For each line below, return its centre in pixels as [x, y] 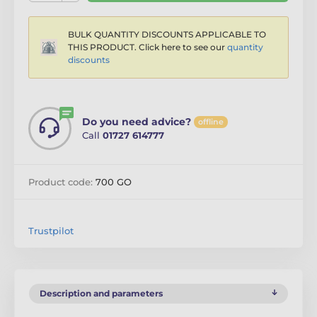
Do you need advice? [137, 122]
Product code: [62, 182]
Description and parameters [101, 294]
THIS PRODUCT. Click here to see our [148, 47]
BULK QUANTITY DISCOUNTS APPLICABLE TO [167, 35]
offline [211, 122]
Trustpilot [51, 231]
